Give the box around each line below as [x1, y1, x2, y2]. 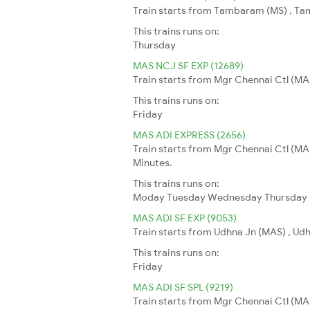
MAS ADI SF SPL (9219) [133, 280, 233, 293]
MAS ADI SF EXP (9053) [133, 211, 237, 224]
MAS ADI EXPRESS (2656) [133, 128, 246, 141]
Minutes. [133, 156, 172, 169]
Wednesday [208, 190, 262, 203]
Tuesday [167, 190, 206, 203]
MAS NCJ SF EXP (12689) [133, 59, 244, 72]
